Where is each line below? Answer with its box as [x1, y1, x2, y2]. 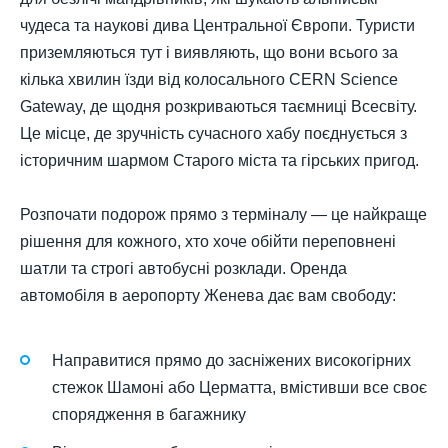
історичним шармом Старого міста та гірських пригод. [20, 151, 419, 169]
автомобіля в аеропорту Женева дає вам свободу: [20, 286, 396, 304]
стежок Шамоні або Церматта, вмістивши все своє [52, 379, 427, 397]
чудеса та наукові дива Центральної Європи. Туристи [20, 16, 415, 34]
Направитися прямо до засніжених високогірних [52, 352, 411, 370]
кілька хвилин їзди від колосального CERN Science [20, 70, 398, 88]
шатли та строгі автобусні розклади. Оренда [20, 259, 347, 277]
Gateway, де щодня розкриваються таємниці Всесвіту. [20, 97, 417, 115]
